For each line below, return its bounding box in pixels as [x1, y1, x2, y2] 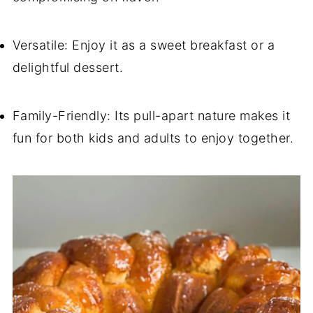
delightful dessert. [12, 60, 124, 75]
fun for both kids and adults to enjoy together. [12, 131, 294, 145]
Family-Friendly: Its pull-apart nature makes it [12, 108, 291, 123]
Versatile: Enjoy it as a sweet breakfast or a [12, 38, 275, 52]
